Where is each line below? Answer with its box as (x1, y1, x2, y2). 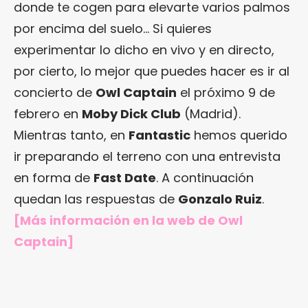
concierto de (14, 84, 96, 102)
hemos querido (190, 126, 287, 144)
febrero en (14, 105, 82, 123)
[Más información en (14, 212, 152, 230)
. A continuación (156, 169, 254, 187)
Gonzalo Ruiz (178, 190, 262, 208)
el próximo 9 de (177, 84, 275, 102)
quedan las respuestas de (14, 190, 178, 208)
